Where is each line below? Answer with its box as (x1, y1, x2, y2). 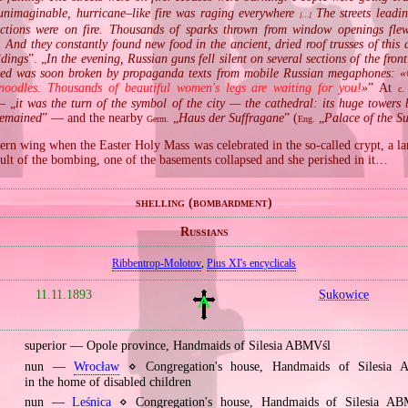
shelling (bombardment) (136, 196, 272, 210)
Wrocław (74, 359, 120, 373)
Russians (179, 224, 229, 239)
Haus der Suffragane (178, 111, 285, 126)
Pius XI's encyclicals (206, 256, 296, 270)
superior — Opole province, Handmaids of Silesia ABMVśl (24, 339, 331, 353)
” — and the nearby (42, 111, 148, 126)
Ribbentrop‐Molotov (111, 256, 201, 270)
